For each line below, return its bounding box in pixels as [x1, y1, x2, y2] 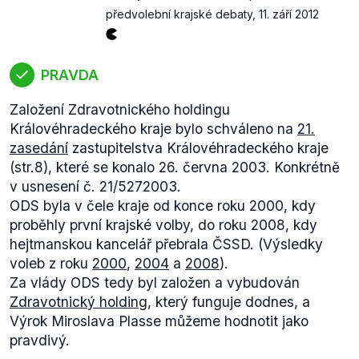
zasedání [10, 139, 68, 156]
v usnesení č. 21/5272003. [10, 178, 181, 195]
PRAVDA [41, 66, 99, 83]
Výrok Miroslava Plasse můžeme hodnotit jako [10, 313, 309, 329]
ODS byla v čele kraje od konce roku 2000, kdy [10, 197, 316, 214]
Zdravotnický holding [10, 293, 147, 310]
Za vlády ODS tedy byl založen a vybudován [10, 274, 300, 291]
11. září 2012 [259, 7, 319, 21]
